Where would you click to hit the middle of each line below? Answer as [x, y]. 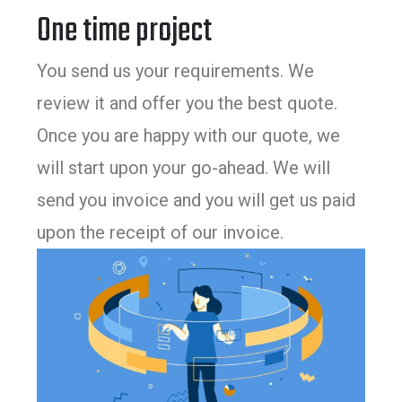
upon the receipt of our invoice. [161, 232]
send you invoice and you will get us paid [197, 200]
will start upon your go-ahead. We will [184, 167]
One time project [125, 31]
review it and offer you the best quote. [188, 103]
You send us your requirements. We [176, 70]
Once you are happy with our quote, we [189, 135]
